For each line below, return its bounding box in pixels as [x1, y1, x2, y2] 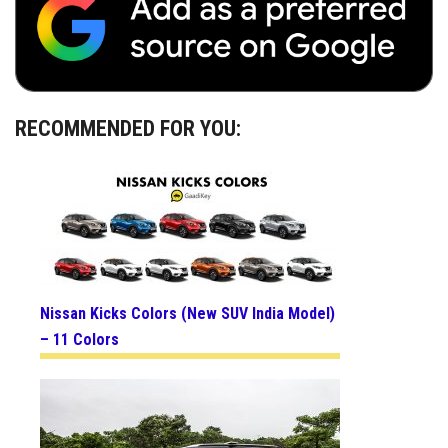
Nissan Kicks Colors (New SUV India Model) [40, 303, 335, 323]
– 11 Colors [40, 329, 119, 349]
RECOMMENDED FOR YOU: [15, 115, 241, 141]
